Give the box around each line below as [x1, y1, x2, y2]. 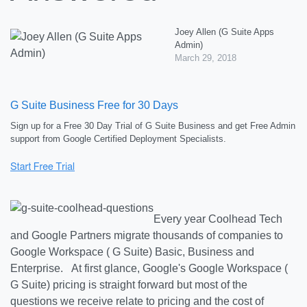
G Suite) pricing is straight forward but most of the [10, 279, 247, 291]
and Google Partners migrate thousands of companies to [10, 230, 283, 241]
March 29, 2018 [174, 53, 236, 63]
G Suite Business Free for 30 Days [10, 99, 178, 111]
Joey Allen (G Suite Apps [174, 27, 274, 37]
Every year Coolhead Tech [153, 213, 282, 225]
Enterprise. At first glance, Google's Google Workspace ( [10, 262, 288, 274]
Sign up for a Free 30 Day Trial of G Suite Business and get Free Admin [10, 121, 295, 131]
